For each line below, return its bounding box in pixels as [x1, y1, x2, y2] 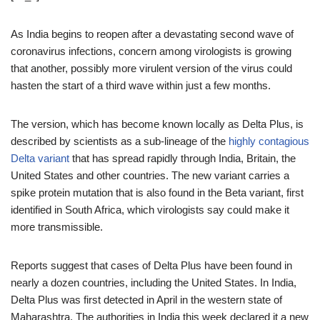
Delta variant [11, 152, 69, 164]
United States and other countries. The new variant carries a [11, 169, 289, 181]
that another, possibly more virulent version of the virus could [11, 62, 292, 74]
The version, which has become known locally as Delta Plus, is [11, 118, 304, 130]
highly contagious [229, 135, 309, 147]
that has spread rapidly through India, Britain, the [69, 152, 296, 164]
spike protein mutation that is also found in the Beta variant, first [11, 186, 304, 199]
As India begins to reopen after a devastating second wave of [11, 28, 294, 40]
